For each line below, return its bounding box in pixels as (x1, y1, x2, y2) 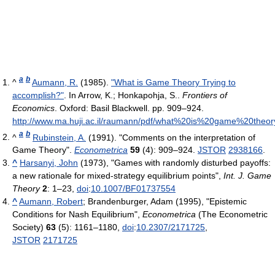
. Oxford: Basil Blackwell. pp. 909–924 (55, 103, 201, 113)
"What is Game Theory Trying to (111, 77, 236, 87)
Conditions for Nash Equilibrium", (12, 209, 142, 220)
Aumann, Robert (19, 196, 83, 207)
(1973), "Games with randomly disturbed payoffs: (78, 158, 271, 168)
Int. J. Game (223, 171, 271, 181)
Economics (12, 103, 55, 113)
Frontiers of (182, 90, 227, 100)
